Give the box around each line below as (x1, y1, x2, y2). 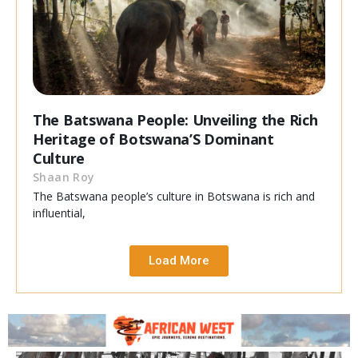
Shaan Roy (33, 169, 95, 185)
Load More (149, 253, 209, 268)
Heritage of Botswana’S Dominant (33, 129, 274, 149)
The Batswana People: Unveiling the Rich (33, 110, 318, 130)
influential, (33, 205, 86, 221)
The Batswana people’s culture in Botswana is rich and (33, 189, 315, 205)
